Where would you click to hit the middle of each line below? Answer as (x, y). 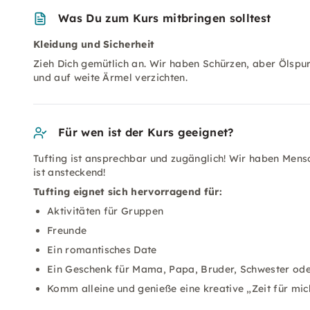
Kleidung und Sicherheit (94, 44)
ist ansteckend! (70, 172)
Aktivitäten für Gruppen (106, 211)
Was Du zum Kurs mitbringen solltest (165, 18)
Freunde (67, 230)
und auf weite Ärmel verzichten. (110, 77)
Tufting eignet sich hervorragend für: (128, 192)
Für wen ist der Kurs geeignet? (146, 132)
